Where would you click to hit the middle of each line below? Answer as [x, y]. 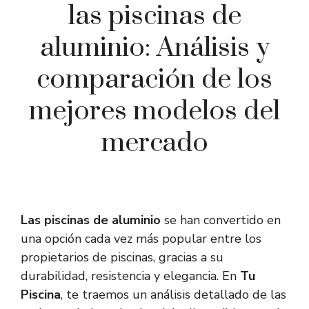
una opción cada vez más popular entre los [141, 239]
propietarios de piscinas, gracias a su [122, 258]
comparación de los [154, 80]
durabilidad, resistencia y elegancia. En [130, 276]
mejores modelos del [154, 112]
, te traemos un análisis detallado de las [173, 295]
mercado [154, 143]
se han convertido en [221, 220]
